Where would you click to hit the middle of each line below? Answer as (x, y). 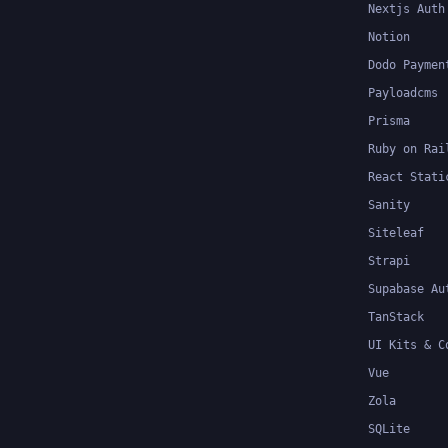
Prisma (389, 121)
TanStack (396, 317)
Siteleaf (396, 233)
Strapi (389, 261)
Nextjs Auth (406, 9)
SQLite (389, 429)
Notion (389, 37)
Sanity (389, 205)
